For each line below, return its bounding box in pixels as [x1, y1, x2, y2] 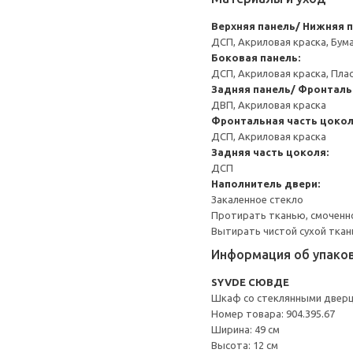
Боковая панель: [211, 52, 300, 63]
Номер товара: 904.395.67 [211, 308, 335, 319]
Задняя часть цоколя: [211, 147, 329, 158]
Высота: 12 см [211, 340, 278, 351]
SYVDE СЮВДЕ [211, 277, 289, 288]
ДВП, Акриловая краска [211, 99, 326, 110]
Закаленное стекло [211, 194, 303, 205]
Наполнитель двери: [211, 178, 320, 189]
